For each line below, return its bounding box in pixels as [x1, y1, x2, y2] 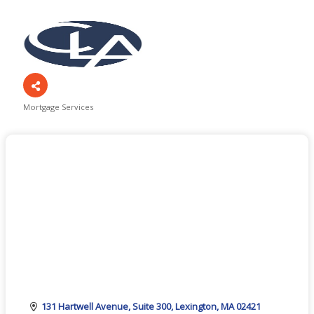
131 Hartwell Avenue [41, 299, 129, 313]
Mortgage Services [23, 102, 93, 112]
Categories [22, 109, 88, 126]
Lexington [175, 299, 217, 313]
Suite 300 [132, 299, 172, 313]
